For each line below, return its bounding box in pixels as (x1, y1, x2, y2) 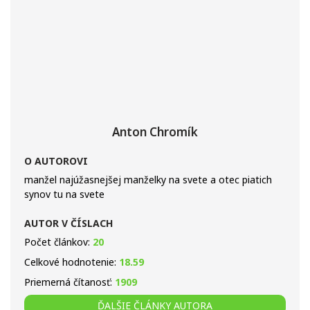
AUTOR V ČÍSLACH (24, 217, 113, 230)
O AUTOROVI (24, 154, 88, 167)
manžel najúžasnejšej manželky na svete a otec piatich (24, 173, 272, 186)
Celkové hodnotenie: (24, 255, 119, 268)
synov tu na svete (24, 188, 104, 201)
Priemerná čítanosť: (24, 275, 115, 289)
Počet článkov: (24, 235, 93, 248)
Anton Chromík (112, 124, 198, 140)
